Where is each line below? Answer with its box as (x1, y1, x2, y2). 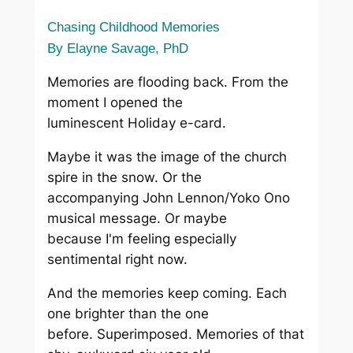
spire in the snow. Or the (46, 169, 202, 186)
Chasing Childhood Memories (46, 19, 220, 35)
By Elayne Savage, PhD (46, 40, 188, 56)
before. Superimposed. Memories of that (46, 325, 304, 342)
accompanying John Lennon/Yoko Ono (46, 190, 290, 206)
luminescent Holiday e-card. (46, 115, 226, 132)
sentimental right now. (46, 251, 188, 268)
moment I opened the (46, 95, 183, 111)
